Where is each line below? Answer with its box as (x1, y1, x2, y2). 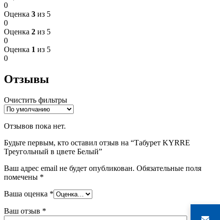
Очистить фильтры (4, 95, 67, 104)
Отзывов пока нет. (4, 121, 66, 130)
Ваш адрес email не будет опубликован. (4, 164, 135, 172)
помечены (4, 172, 40, 181)
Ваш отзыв (4, 206, 42, 215)
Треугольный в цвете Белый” (4, 147, 102, 156)
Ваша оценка (4, 189, 50, 198)
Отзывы (4, 72, 49, 85)
